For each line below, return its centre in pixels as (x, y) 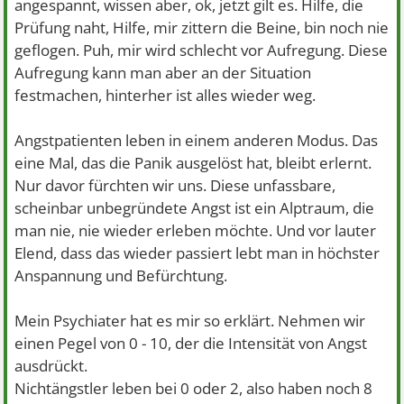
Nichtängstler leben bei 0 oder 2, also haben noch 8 (194, 388)
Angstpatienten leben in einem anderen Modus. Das (197, 140)
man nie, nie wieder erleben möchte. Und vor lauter (196, 230)
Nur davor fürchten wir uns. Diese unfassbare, (175, 185)
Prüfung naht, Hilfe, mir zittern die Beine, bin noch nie (202, 27)
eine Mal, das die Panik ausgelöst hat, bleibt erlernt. (193, 162)
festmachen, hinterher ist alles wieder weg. (165, 95)
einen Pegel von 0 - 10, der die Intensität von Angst (191, 343)
